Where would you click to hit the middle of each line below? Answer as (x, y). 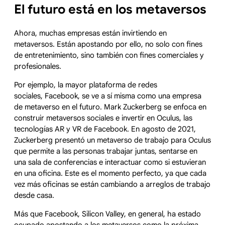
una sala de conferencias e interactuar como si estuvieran (110, 162)
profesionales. (38, 67)
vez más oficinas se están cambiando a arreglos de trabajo (112, 185)
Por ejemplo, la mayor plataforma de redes (86, 85)
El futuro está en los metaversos (110, 9)
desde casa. (34, 196)
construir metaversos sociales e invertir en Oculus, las (103, 118)
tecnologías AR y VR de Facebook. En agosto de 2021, (105, 129)
